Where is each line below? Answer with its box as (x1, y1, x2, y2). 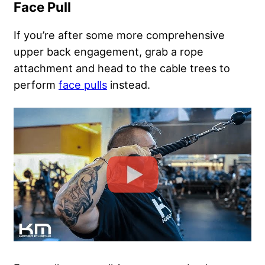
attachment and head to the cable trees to (14, 62, 230, 75)
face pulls (59, 78, 107, 92)
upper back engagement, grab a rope (14, 45, 203, 59)
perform (14, 78, 59, 92)
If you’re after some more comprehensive (14, 28, 225, 42)
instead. (107, 78, 150, 92)
